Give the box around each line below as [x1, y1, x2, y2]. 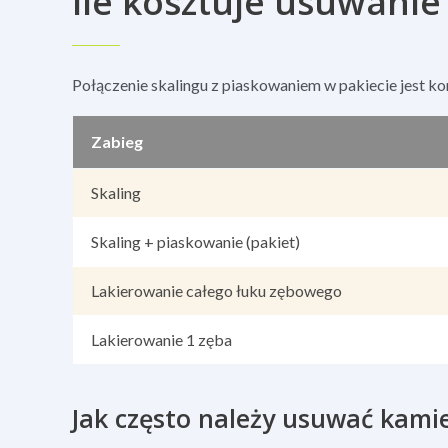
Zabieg [91, 131, 143, 151]
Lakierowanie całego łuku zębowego [91, 280, 342, 300]
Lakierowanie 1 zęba [91, 329, 232, 349]
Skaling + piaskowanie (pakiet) [91, 231, 300, 251]
